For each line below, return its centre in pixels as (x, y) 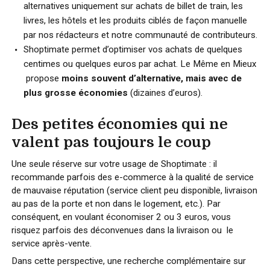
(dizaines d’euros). (165, 93)
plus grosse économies (75, 93)
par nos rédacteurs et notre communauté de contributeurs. (140, 35)
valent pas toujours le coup (111, 142)
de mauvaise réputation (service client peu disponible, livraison (134, 190)
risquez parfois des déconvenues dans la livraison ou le (122, 230)
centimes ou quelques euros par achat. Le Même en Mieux (140, 64)
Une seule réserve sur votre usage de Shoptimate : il (114, 164)
